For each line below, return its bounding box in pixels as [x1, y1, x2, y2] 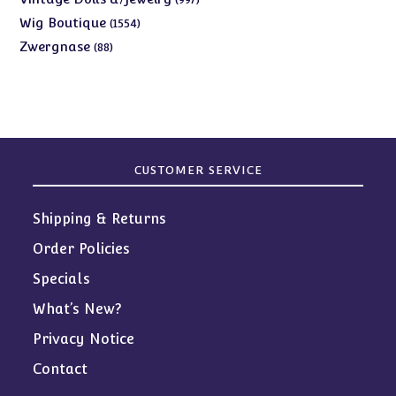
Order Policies [33, 240, 131, 257]
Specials [33, 270, 91, 287]
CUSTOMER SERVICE [133, 163, 263, 177]
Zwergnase [19, 38, 91, 54]
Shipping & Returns [33, 209, 167, 227]
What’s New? [33, 300, 123, 317]
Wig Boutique [19, 14, 107, 30]
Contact [33, 360, 88, 377]
